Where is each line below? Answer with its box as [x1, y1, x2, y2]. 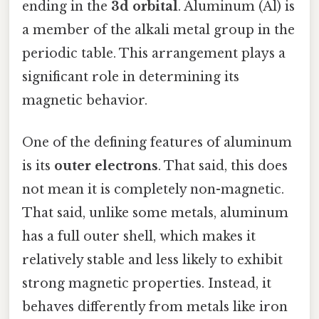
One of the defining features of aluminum [22, 135, 292, 151]
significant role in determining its [22, 68, 239, 85]
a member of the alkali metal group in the [22, 21, 295, 38]
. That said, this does [158, 158, 288, 174]
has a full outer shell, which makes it [22, 229, 256, 245]
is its [22, 158, 54, 174]
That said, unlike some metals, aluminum [22, 205, 288, 221]
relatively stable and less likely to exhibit [22, 252, 283, 268]
